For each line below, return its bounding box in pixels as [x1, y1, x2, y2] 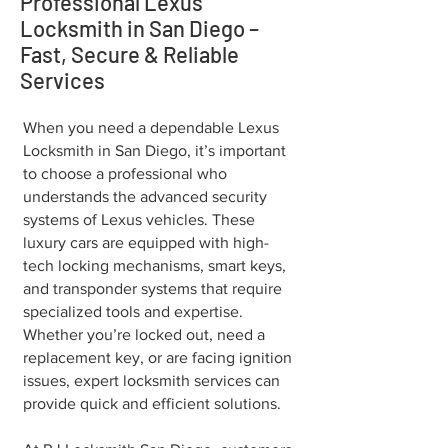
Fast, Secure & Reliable [20, 41, 239, 67]
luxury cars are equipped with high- [23, 234, 269, 251]
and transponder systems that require [23, 280, 282, 297]
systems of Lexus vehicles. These [23, 211, 255, 228]
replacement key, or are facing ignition [23, 349, 292, 366]
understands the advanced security [23, 188, 267, 205]
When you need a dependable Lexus [23, 119, 279, 136]
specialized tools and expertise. [23, 303, 243, 320]
